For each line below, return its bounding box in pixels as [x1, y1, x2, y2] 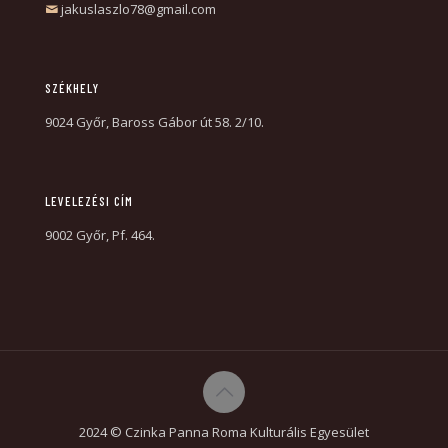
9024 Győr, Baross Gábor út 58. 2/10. [45, 113, 264, 131]
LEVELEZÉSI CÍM [45, 193, 133, 209]
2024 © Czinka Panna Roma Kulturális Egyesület [79, 423, 369, 441]
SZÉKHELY [45, 80, 99, 96]
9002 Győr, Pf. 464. [45, 226, 155, 244]
